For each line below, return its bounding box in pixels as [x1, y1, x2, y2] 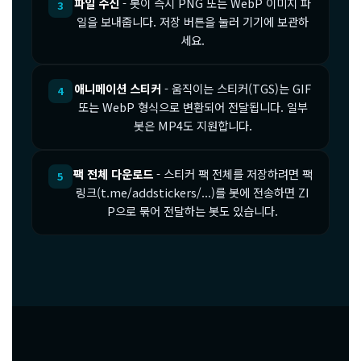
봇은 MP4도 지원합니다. [133, 117, 252, 135]
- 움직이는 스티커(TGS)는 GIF [161, 80, 311, 98]
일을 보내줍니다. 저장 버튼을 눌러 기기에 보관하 [77, 12, 309, 30]
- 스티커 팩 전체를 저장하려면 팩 [152, 165, 313, 183]
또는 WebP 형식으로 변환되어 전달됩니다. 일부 [77, 98, 308, 116]
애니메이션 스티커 [74, 80, 161, 98]
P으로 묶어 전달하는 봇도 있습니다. [107, 202, 278, 220]
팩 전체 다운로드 [73, 165, 153, 183]
